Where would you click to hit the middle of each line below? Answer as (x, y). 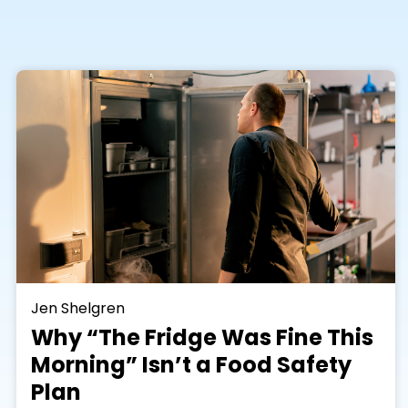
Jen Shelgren (78, 308)
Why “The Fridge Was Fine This (202, 338)
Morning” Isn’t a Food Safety (191, 365)
